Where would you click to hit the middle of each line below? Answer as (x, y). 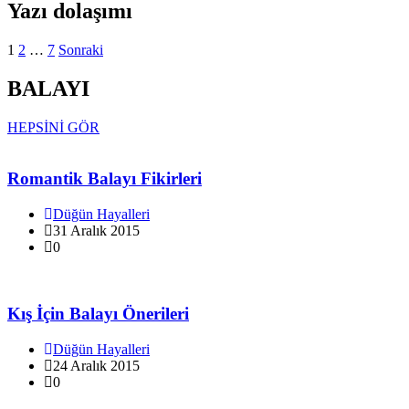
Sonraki (81, 49)
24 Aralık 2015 (96, 365)
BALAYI (48, 88)
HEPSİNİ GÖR (53, 127)
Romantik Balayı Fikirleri (105, 179)
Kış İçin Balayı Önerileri (98, 313)
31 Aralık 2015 (96, 231)
